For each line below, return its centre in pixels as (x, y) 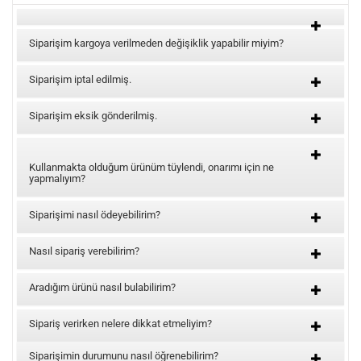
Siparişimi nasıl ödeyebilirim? (95, 215)
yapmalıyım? (57, 178)
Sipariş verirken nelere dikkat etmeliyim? (120, 324)
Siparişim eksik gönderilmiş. (93, 116)
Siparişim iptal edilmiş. (80, 79)
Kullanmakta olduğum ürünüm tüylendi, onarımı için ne (151, 167)
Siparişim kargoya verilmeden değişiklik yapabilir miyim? (156, 43)
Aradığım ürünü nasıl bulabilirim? (102, 287)
